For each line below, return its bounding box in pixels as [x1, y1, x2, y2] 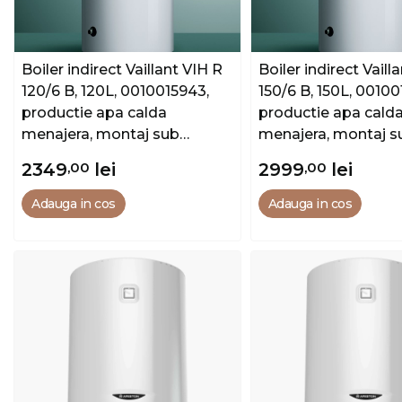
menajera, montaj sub [22, 125, 179, 143]
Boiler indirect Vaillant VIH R [22, 60, 223, 78]
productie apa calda [22, 103, 167, 121]
